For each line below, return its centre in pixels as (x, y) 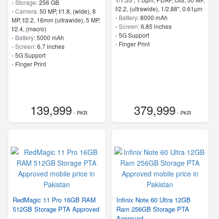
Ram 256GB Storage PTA (153, 209)
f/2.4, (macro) (29, 28)
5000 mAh (50, 37)
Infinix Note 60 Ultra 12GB (153, 199)
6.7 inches (51, 46)
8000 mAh (154, 17)
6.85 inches (156, 26)
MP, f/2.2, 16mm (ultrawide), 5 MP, (56, 20)
